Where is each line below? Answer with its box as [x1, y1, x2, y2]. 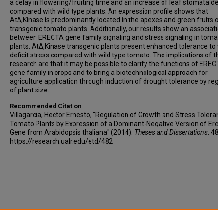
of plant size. [10, 86, 49, 94]
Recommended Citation [10, 102, 82, 109]
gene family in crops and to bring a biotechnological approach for [10, 69, 208, 76]
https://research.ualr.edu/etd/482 [10, 137, 113, 145]
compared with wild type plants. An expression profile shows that [10, 7, 208, 15]
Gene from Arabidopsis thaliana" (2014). [10, 128, 134, 136]
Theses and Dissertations [134, 128, 208, 136]
